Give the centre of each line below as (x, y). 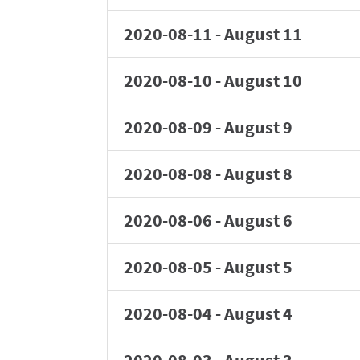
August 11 (263, 34)
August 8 (258, 174)
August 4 (258, 313)
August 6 (258, 220)
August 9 (258, 127)
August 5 (258, 267)
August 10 (263, 80)
